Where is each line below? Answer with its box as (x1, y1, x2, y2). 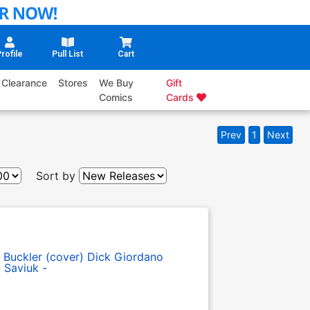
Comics (99, 91, 134, 104)
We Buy (99, 77, 134, 89)
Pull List (52, 49, 84, 60)
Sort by (36, 169, 75, 183)
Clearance (1, 77, 48, 89)
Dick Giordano (86, 250, 163, 264)
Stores (58, 77, 89, 89)
